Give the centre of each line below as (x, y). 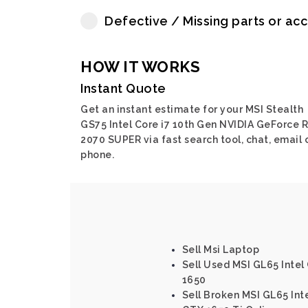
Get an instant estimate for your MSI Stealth (192, 109)
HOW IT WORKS (140, 67)
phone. (97, 155)
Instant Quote (123, 88)
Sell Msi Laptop (220, 250)
